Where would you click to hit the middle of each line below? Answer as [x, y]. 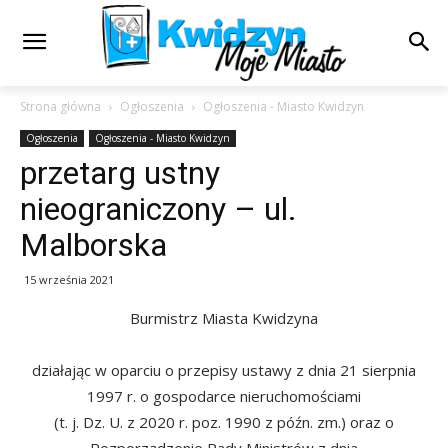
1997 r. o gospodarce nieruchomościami [224, 395]
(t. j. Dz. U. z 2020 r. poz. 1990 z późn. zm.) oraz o [224, 421]
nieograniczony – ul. [158, 208]
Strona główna [60, 106]
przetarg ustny [120, 172]
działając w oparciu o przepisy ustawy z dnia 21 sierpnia [224, 369]
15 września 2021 [69, 279]
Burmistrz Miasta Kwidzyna [224, 317]
